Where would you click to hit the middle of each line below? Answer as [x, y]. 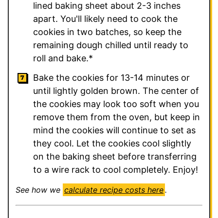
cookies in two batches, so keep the [107, 32]
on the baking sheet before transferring [115, 157]
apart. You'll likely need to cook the [105, 19]
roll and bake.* [63, 58]
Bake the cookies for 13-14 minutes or [111, 78]
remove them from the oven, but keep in [117, 117]
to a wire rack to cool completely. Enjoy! [116, 170]
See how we [42, 190]
